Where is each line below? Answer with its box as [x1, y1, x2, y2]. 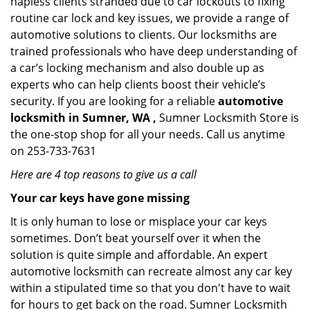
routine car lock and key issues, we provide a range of [10, 10, 289, 26]
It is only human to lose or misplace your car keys [10, 214, 267, 229]
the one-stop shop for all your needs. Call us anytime [10, 127, 285, 142]
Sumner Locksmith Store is [156, 110, 299, 125]
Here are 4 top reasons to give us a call [10, 167, 197, 182]
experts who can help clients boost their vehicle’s [10, 77, 266, 92]
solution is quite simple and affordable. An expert [10, 247, 268, 262]
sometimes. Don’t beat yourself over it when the [10, 230, 261, 246]
